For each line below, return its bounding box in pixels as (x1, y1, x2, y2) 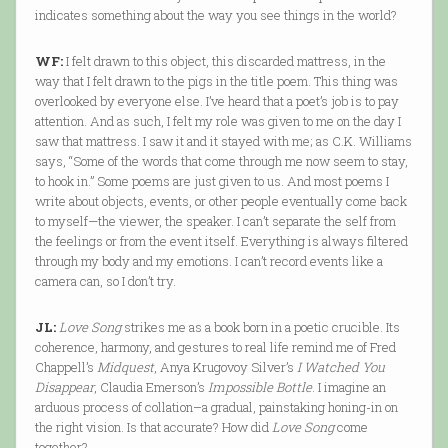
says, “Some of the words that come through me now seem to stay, (34, 152, 408, 171)
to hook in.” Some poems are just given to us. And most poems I (34, 172, 389, 191)
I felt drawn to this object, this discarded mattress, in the (62, 52, 386, 71)
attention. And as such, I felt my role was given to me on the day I (34, 112, 401, 131)
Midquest (96, 358, 154, 377)
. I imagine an (311, 378, 386, 397)
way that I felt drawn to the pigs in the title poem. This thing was (34, 72, 398, 91)
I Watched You (296, 358, 385, 377)
